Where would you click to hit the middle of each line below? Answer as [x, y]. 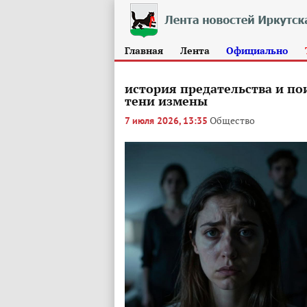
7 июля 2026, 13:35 [166, 121]
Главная [144, 50]
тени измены [166, 101]
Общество [232, 120]
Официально [257, 50]
